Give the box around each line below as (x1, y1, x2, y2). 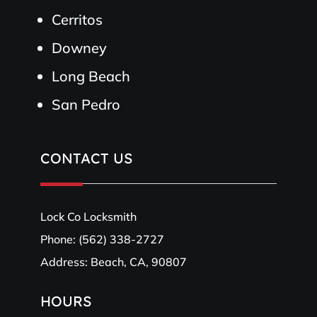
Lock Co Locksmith (40, 209, 137, 224)
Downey (51, 38, 107, 57)
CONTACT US (40, 149, 132, 167)
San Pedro (51, 95, 120, 113)
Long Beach (51, 67, 130, 85)
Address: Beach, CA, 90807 (40, 254, 187, 269)
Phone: (40, 231, 79, 246)
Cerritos (51, 10, 103, 28)
